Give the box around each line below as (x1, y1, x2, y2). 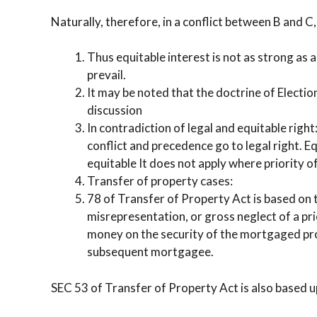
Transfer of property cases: (87, 173, 233, 189)
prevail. (87, 67, 126, 83)
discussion (87, 103, 142, 118)
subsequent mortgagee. (87, 244, 214, 260)
